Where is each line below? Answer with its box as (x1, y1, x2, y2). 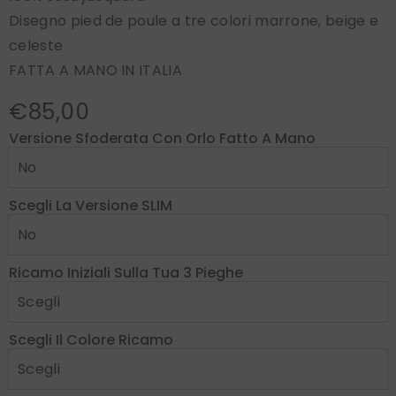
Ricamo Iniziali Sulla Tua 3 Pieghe (9, 263, 243, 284)
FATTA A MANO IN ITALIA (9, 59, 183, 80)
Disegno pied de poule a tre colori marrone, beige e (9, 10, 379, 31)
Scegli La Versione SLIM (9, 195, 172, 217)
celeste (9, 34, 64, 56)
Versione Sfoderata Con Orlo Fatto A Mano (9, 128, 316, 149)
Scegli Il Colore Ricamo (9, 330, 173, 351)
